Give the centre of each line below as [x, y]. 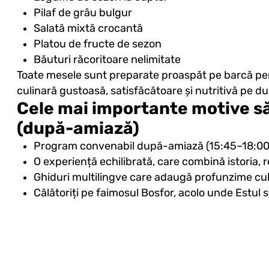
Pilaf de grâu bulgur [83, 13]
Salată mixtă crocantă [88, 29]
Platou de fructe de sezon [97, 44]
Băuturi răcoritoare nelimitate [107, 60]
